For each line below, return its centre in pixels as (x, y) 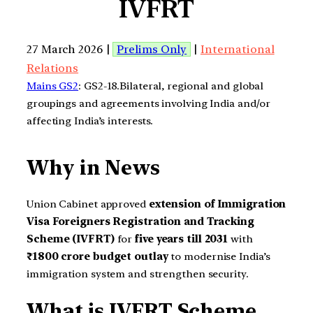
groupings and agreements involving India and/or (149, 103)
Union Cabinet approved (88, 204)
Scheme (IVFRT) (71, 239)
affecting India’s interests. (90, 121)
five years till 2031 (182, 239)
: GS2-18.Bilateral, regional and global (171, 86)
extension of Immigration (217, 204)
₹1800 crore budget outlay (97, 256)
